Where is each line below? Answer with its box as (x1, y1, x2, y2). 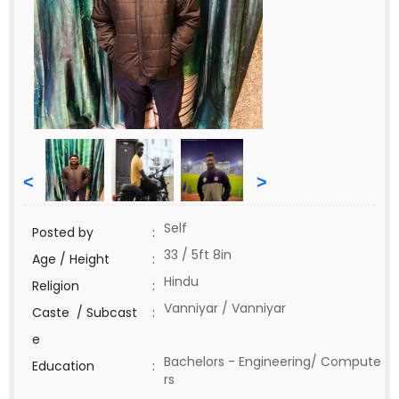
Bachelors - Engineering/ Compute (164, 353, 381, 370)
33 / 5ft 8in (164, 246, 232, 264)
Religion (32, 277, 79, 295)
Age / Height (32, 250, 110, 268)
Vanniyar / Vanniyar (164, 299, 286, 317)
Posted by (32, 224, 94, 241)
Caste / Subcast (32, 304, 137, 322)
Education (32, 357, 94, 375)
